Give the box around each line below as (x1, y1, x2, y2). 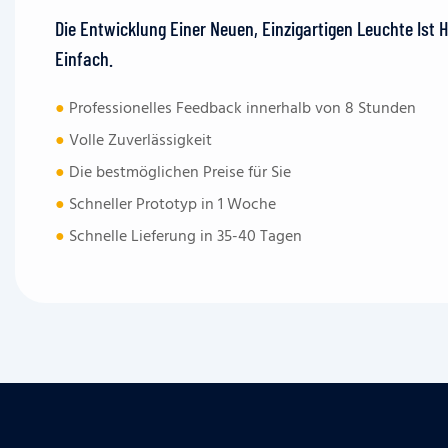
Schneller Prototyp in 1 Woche (65, 191, 277, 218)
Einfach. (55, 45, 114, 70)
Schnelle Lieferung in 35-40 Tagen (65, 223, 303, 250)
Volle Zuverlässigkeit (65, 127, 213, 154)
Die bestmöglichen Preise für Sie (65, 159, 292, 186)
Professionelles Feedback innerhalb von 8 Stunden (65, 95, 417, 122)
